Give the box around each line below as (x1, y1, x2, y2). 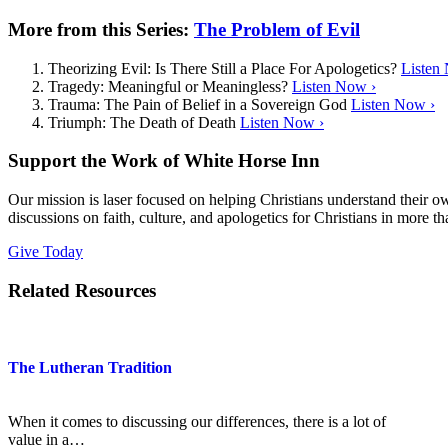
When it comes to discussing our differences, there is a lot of (8, 412, 386, 430)
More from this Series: (8, 18, 194, 40)
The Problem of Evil (194, 18, 360, 40)
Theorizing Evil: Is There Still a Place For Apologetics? (48, 59, 397, 77)
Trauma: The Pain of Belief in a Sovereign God (48, 95, 347, 113)
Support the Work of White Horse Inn (8, 150, 320, 172)
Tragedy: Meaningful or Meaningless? (48, 77, 288, 95)
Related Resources (8, 279, 156, 301)
